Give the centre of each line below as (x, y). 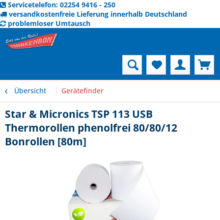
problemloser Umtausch (49, 23)
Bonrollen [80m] (46, 141)
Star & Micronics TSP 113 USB (79, 114)
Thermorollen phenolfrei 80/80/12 (91, 128)
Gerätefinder (82, 91)
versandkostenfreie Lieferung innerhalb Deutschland (98, 14)
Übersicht (30, 91)
